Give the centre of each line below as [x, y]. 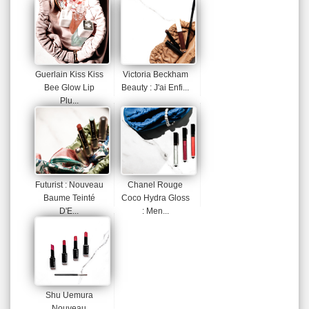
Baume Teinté [69, 198]
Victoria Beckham [155, 74]
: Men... [155, 211]
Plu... [69, 100]
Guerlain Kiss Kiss [69, 74]
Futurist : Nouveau [69, 185]
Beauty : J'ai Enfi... [155, 87]
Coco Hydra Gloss [155, 198]
